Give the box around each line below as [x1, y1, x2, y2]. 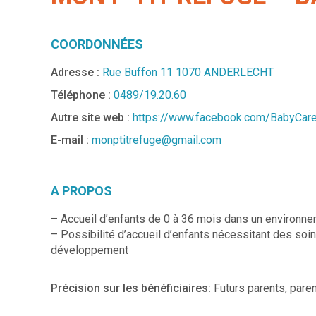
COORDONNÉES [51, 36, 143, 51]
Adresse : [51, 65, 99, 79]
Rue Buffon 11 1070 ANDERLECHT [102, 65, 274, 79]
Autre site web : [51, 110, 130, 124]
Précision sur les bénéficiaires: [51, 281, 214, 295]
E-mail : [51, 133, 89, 147]
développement [51, 243, 128, 257]
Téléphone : [51, 87, 114, 102]
